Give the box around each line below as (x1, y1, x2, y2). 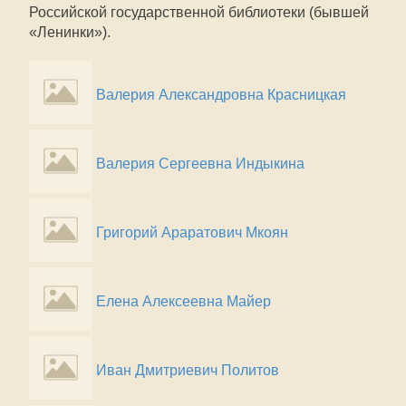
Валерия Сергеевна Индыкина (96, 156, 304, 171)
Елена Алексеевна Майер (96, 294, 271, 309)
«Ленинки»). (29, 24, 111, 40)
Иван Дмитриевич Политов (96, 362, 279, 378)
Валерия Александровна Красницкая (96, 87, 346, 102)
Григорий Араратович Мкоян (96, 225, 288, 240)
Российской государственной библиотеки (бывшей (29, 5, 369, 20)
